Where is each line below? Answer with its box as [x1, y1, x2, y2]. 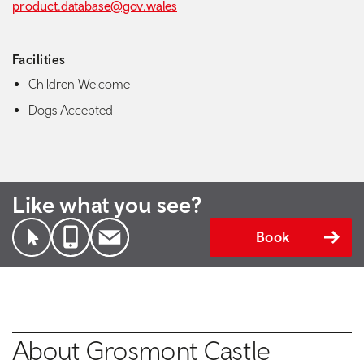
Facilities [12, 52, 66, 67]
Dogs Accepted [28, 102, 113, 117]
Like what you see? [12, 191, 201, 219]
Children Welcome [28, 76, 130, 91]
